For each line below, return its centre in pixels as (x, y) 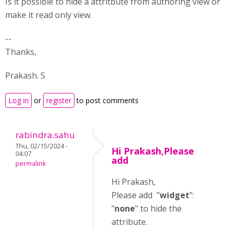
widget (175, 195)
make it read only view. (49, 15)
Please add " (136, 195)
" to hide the (158, 208)
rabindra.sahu (45, 135)
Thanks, (21, 52)
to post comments (107, 100)
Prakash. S (25, 75)
